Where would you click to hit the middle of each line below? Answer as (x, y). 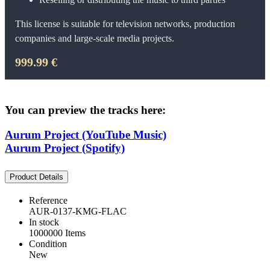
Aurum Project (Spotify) (65, 148)
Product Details (36, 177)
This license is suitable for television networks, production (125, 24)
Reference (48, 200)
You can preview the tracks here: (85, 110)
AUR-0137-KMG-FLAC (78, 211)
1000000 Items (57, 233)
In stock (44, 222)
